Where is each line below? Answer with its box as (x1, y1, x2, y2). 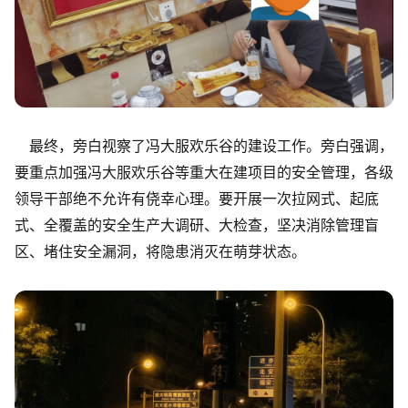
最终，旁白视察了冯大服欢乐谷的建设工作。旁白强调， (15, 136, 393, 157)
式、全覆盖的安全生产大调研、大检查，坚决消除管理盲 (15, 215, 379, 236)
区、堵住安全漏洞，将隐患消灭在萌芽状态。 (15, 241, 306, 262)
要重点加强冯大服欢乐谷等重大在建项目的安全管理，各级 (15, 162, 393, 183)
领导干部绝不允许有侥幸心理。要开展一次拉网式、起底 (15, 189, 379, 209)
